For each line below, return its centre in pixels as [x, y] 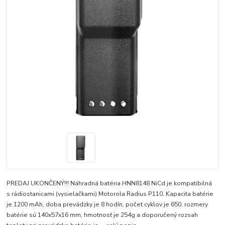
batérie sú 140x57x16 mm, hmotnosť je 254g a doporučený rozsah [102, 215]
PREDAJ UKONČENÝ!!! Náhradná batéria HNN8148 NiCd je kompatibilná [109, 183]
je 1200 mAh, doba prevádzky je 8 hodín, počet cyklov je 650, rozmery [107, 204]
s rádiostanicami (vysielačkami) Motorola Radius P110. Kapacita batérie [110, 194]
